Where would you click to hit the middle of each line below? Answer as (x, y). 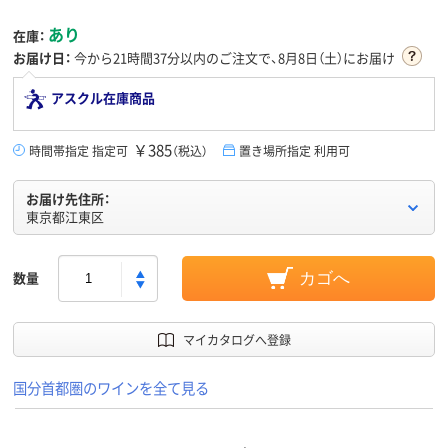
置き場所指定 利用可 (294, 151)
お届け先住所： (68, 199)
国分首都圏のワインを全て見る (111, 388)
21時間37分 (146, 58)
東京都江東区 (65, 217)
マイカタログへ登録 (236, 340)
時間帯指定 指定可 (78, 151)
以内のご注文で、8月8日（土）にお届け (287, 58)
